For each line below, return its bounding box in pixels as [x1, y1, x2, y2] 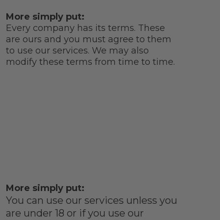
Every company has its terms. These [5, 23, 165, 34]
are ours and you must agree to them [5, 34, 171, 45]
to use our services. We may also [5, 45, 149, 56]
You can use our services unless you [5, 194, 177, 207]
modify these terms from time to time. [5, 56, 175, 68]
